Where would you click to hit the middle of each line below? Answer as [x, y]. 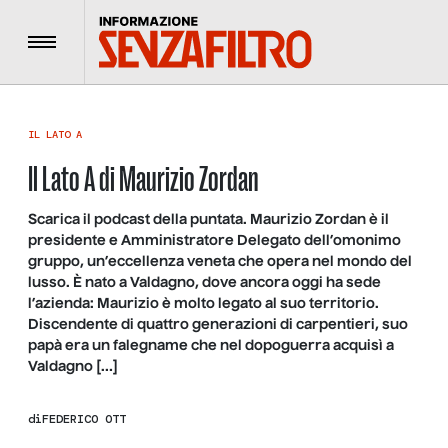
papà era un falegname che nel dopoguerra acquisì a [211, 346]
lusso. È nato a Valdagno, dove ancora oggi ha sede [204, 283]
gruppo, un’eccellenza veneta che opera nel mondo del [220, 262]
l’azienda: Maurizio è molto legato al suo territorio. [203, 304]
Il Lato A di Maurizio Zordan [143, 179]
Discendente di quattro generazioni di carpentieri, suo [218, 325]
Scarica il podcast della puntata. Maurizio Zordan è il [208, 220]
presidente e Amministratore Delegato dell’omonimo [214, 241]
